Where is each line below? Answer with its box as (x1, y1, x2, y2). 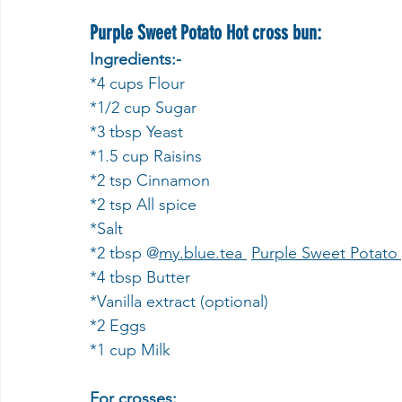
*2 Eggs (90, 316, 146, 336)
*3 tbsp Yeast (90, 122, 188, 142)
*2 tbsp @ (90, 243, 159, 263)
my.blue (159, 243, 215, 263)
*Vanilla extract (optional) (90, 292, 268, 311)
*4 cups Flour (90, 74, 185, 93)
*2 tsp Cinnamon (90, 170, 214, 190)
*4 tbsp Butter (90, 267, 195, 287)
